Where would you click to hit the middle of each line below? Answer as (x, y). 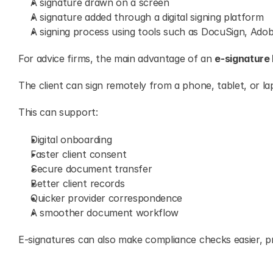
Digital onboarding (71, 140)
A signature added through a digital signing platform (147, 17)
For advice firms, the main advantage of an (117, 58)
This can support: (58, 112)
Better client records (78, 183)
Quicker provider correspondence (107, 198)
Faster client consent (79, 154)
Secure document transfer (91, 169)
